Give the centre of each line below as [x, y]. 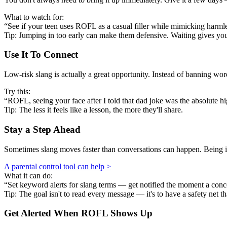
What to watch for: [34, 17]
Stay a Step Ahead [42, 129]
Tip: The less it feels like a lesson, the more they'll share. [93, 110]
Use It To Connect [41, 55]
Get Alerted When [43, 213]
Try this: [17, 92]
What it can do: [28, 175]
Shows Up [130, 213]
